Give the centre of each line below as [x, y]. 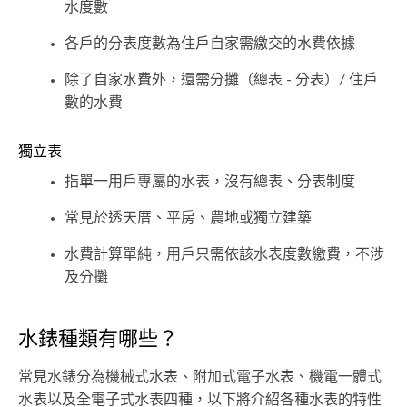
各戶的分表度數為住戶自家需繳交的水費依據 [210, 44]
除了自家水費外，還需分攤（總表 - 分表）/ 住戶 [221, 80]
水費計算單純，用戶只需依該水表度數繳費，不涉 [224, 255]
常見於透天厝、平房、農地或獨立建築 [188, 218]
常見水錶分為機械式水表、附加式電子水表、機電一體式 [200, 377]
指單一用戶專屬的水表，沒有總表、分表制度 [210, 182]
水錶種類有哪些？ [98, 339]
